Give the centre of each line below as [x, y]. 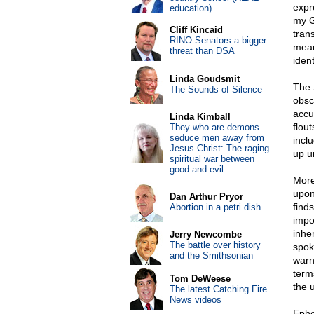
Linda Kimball [200, 117]
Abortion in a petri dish [215, 207]
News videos [195, 300]
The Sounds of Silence [216, 89]
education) [190, 8]
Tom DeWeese [200, 279]
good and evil [196, 169]
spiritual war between [212, 159]
